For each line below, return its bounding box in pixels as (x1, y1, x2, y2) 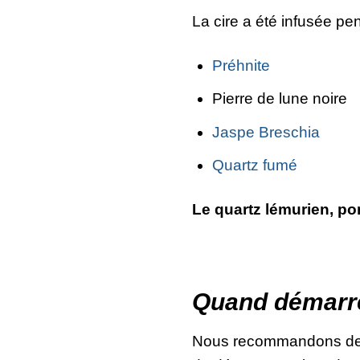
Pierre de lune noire (211, 90, 347, 108)
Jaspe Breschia (211, 123, 320, 141)
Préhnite (211, 57, 270, 75)
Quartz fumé (211, 157, 297, 174)
